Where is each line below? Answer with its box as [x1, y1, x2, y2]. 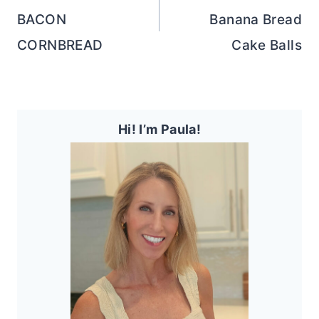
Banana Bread [209, 11, 302, 28]
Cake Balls [231, 37, 302, 54]
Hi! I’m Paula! [117, 121, 202, 137]
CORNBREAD [17, 37, 103, 54]
